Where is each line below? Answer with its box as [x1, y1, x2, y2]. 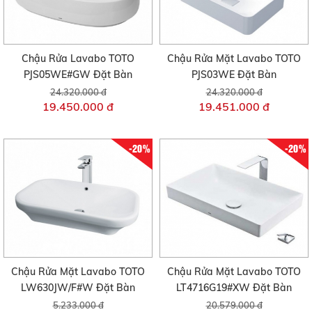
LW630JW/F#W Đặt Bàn [21, 281, 135, 295]
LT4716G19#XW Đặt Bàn [176, 281, 292, 295]
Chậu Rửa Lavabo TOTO [22, 52, 134, 65]
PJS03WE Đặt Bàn [192, 68, 276, 81]
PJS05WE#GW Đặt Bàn [24, 68, 132, 81]
